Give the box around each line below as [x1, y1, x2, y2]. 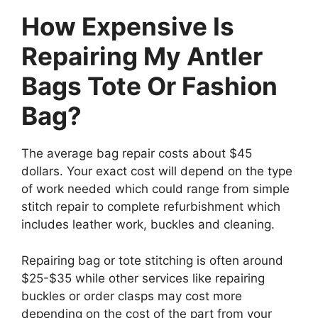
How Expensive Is [21, 11, 234, 41]
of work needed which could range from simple [21, 182, 290, 196]
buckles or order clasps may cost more [21, 288, 242, 303]
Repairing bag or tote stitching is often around [21, 253, 283, 268]
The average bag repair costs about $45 [21, 146, 252, 160]
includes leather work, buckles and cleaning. [21, 217, 275, 231]
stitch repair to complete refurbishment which [21, 199, 280, 214]
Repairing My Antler [21, 41, 263, 71]
